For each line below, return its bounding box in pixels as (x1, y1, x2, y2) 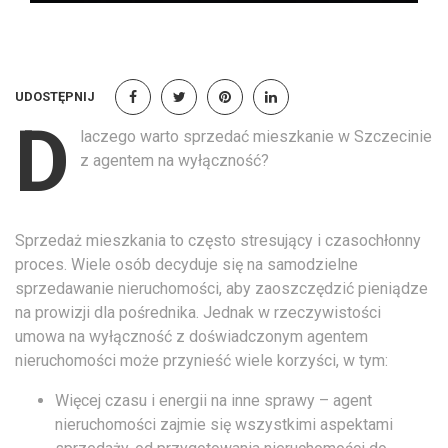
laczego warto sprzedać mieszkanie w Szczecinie (80, 126, 432, 146)
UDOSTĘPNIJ (15, 88, 95, 104)
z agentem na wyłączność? (80, 150, 269, 170)
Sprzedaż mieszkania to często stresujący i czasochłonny (15, 230, 421, 250)
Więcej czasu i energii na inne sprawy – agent (55, 390, 372, 410)
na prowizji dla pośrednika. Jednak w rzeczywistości (15, 302, 381, 322)
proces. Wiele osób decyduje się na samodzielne (15, 254, 358, 274)
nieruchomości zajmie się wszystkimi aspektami (55, 414, 393, 434)
